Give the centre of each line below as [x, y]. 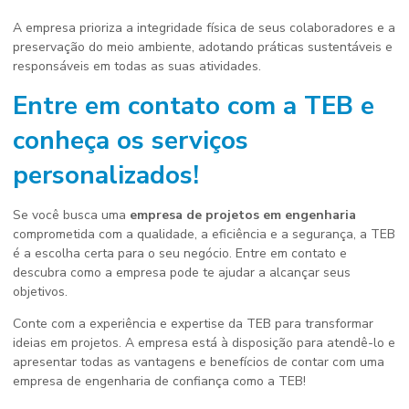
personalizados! [106, 175]
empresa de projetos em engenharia [243, 215]
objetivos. [40, 292]
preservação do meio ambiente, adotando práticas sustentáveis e [203, 47]
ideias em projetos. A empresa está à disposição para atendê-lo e [204, 343]
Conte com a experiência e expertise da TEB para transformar [193, 324]
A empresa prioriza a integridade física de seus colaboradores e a [204, 28]
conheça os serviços [131, 141]
